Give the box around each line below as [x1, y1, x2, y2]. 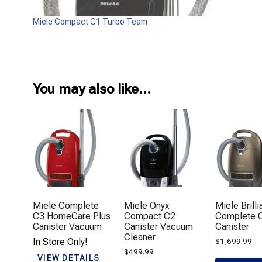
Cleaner [124, 231, 156, 243]
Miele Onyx [124, 199, 170, 211]
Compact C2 [124, 210, 176, 222]
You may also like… [33, 80, 151, 97]
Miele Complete [33, 199, 99, 211]
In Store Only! [33, 236, 88, 247]
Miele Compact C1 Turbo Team [33, 16, 147, 26]
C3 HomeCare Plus [33, 210, 111, 222]
